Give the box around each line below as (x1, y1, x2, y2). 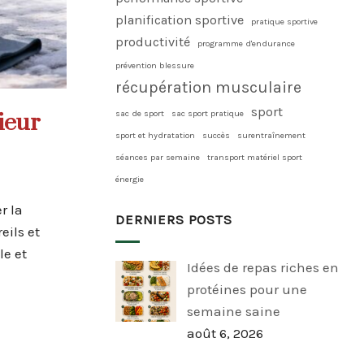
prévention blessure (115, 60, 194, 71)
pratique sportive (251, 16, 318, 27)
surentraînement (237, 130, 305, 141)
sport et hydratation (115, 130, 195, 141)
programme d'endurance (197, 38, 295, 49)
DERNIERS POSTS (115, 211, 232, 228)
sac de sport (115, 108, 164, 119)
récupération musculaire (115, 78, 301, 97)
